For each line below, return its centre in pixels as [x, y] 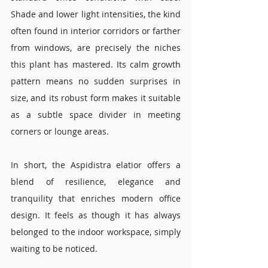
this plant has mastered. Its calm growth [96, 65]
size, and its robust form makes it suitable [96, 98]
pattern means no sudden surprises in [96, 81]
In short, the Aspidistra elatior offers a [96, 165]
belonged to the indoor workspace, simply [96, 232]
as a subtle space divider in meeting [96, 115]
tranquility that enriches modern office [96, 199]
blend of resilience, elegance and [96, 182]
